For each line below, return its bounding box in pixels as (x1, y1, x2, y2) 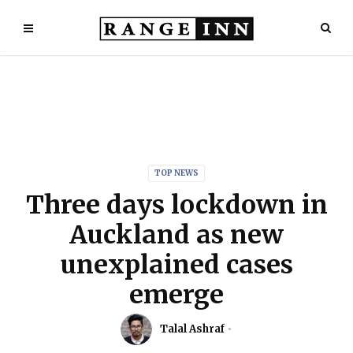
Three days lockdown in (25, 189, 328, 221)
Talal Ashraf (160, 322, 225, 336)
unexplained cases (60, 249, 293, 281)
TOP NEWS (154, 168, 199, 178)
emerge (129, 279, 224, 310)
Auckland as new (69, 219, 284, 251)
